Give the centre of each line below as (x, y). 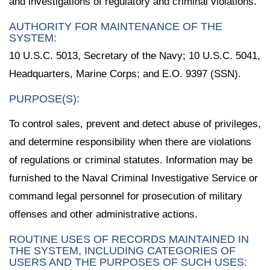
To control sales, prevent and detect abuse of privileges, (135, 124)
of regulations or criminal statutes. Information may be (131, 160)
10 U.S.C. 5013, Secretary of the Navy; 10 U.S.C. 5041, (135, 56)
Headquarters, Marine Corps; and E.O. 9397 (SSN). (125, 74)
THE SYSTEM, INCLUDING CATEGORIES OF (122, 250)
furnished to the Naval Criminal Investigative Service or (133, 178)
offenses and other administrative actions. (103, 214)
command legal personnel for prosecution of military (126, 196)
